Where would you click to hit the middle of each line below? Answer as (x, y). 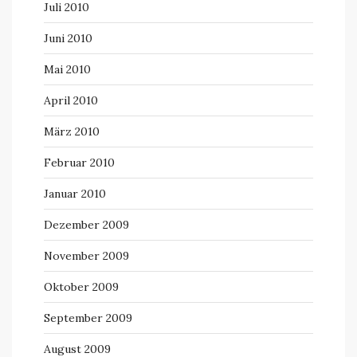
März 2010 (72, 131)
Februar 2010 (79, 163)
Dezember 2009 (86, 225)
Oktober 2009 (81, 287)
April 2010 (71, 100)
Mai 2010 (67, 69)
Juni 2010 (68, 38)
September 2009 (88, 318)
